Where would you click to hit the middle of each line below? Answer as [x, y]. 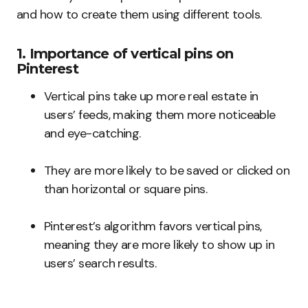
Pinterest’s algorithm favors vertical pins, [153, 227]
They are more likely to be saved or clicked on [167, 171]
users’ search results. [100, 264]
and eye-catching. [92, 134]
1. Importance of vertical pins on [125, 54]
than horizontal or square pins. [126, 189]
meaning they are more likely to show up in [159, 245]
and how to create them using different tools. [139, 15]
